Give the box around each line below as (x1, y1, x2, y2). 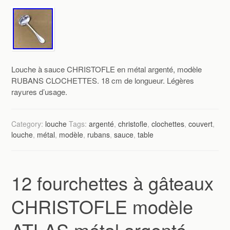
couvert (188, 119, 213, 129)
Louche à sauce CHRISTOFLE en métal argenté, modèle (11, 63, 202, 74)
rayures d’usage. (11, 86, 68, 97)
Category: (11, 119, 46, 129)
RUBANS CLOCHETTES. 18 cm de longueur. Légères (11, 74, 195, 86)
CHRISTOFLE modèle (11, 193, 194, 219)
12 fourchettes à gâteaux (11, 169, 214, 196)
